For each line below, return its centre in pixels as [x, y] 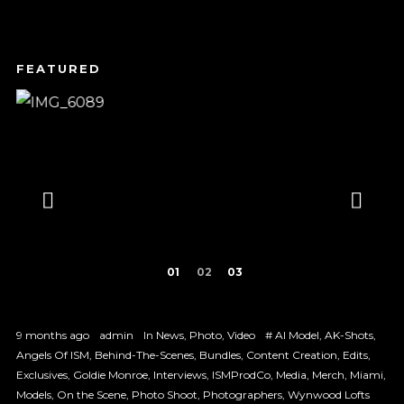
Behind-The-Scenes [144, 355]
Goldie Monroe [110, 375]
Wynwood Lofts [328, 395]
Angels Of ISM [52, 355]
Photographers [242, 395]
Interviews [179, 375]
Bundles [220, 355]
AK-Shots [349, 335]
